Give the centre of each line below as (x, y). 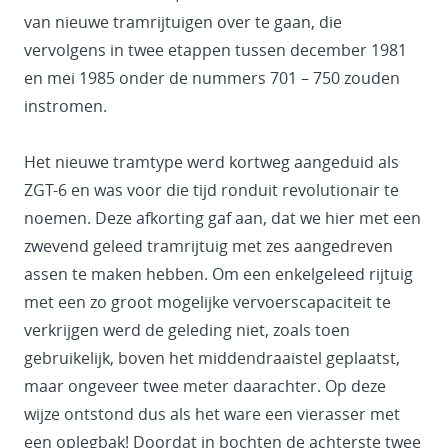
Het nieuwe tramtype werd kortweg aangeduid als (211, 162)
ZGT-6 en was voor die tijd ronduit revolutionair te (211, 190)
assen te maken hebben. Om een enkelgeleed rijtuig (218, 274)
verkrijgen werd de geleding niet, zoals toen (187, 330)
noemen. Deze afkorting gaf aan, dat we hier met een (222, 218)
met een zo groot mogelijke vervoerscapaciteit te (207, 302)
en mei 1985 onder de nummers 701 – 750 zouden (212, 78)
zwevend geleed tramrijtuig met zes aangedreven (208, 246)
